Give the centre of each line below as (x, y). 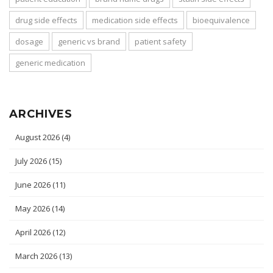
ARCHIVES (41, 114)
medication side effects (135, 20)
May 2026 (34, 208)
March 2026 (37, 256)
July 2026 (32, 161)
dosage (29, 41)
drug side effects (46, 20)
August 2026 (38, 137)
